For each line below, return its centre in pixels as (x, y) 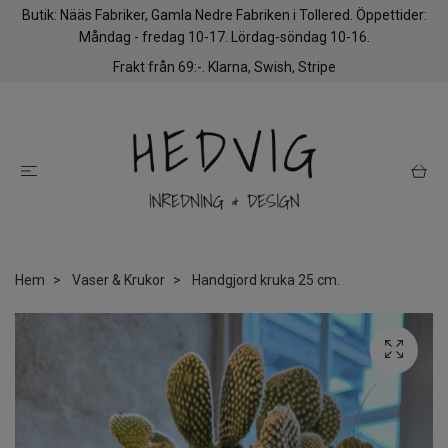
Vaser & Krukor (118, 280)
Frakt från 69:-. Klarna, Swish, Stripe (224, 67)
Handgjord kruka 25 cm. (264, 280)
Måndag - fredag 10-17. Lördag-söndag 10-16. (224, 37)
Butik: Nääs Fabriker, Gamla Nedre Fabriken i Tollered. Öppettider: (224, 15)
